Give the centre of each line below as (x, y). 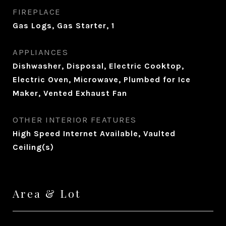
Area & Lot (47, 193)
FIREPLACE (37, 12)
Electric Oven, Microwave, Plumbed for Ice (102, 79)
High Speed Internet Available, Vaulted (94, 133)
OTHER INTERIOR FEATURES (75, 120)
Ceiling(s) (33, 147)
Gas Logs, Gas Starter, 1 (64, 25)
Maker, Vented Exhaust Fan (70, 93)
